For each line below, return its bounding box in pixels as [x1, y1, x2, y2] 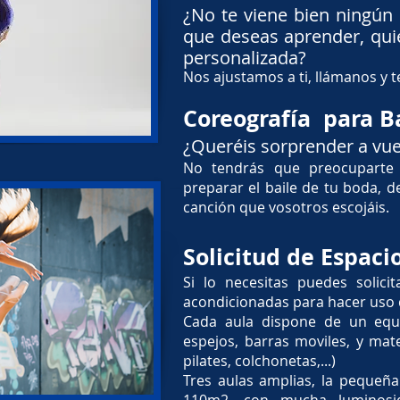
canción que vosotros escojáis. [183, 197, 389, 217]
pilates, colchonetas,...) [183, 351, 336, 371]
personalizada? [183, 46, 306, 70]
